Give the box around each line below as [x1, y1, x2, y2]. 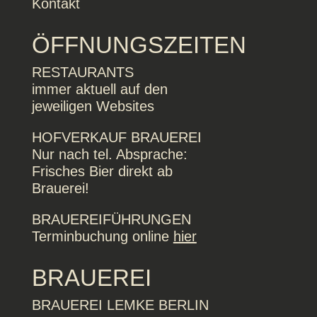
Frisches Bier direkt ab [31, 163, 173, 179]
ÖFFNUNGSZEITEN [31, 32, 246, 58]
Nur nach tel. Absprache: [31, 146, 188, 162]
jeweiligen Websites [31, 98, 154, 114]
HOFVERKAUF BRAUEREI [31, 129, 202, 145]
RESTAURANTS [31, 64, 134, 80]
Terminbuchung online [31, 229, 173, 244]
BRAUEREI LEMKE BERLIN [31, 297, 209, 313]
